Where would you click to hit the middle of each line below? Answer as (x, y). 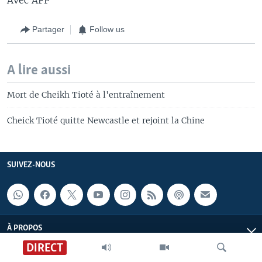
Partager (48, 29)
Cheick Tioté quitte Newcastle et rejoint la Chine (106, 120)
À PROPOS (25, 229)
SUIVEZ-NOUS (31, 165)
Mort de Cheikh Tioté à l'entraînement (86, 94)
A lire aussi (39, 70)
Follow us (107, 29)
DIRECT (44, 248)
